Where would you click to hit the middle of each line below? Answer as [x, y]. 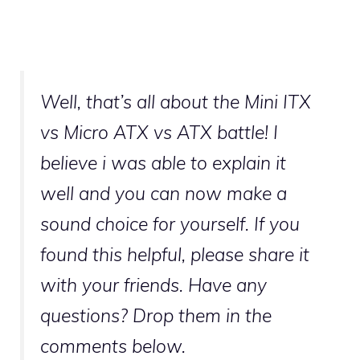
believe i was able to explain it [163, 162]
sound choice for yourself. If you [170, 223]
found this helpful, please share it [175, 254]
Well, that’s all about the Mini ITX [176, 101]
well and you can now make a [164, 193]
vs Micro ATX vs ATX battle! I [159, 132]
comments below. [113, 346]
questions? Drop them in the [156, 315]
